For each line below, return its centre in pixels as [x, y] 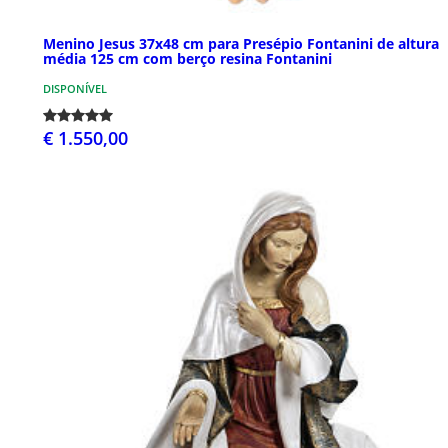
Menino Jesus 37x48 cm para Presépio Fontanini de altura [241, 44]
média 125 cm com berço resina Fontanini [187, 59]
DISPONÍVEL [75, 89]
